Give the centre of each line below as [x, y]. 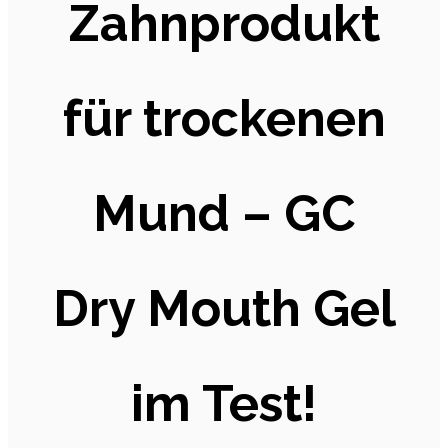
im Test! [224, 403]
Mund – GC [224, 213]
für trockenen [224, 118]
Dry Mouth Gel [224, 308]
